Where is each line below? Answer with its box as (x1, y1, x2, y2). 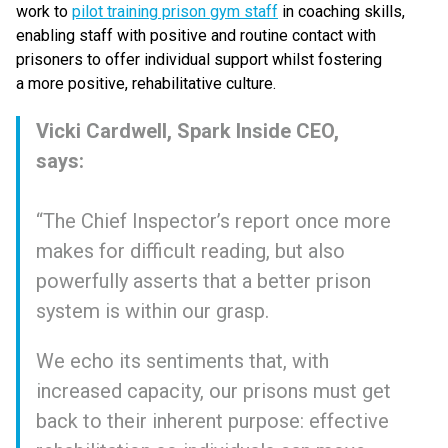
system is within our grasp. (36, 299, 269, 323)
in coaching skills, (278, 2, 405, 21)
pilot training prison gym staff (72, 2, 278, 21)
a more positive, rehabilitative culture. (16, 74, 276, 93)
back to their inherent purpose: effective (36, 409, 389, 433)
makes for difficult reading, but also (36, 239, 345, 263)
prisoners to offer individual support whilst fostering (16, 50, 382, 69)
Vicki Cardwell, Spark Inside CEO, (36, 119, 339, 143)
